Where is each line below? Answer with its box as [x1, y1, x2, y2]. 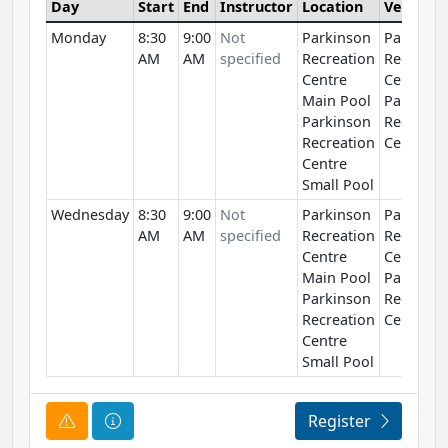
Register [308, 409, 371, 432]
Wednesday [51, 204, 129, 224]
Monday [51, 27, 106, 47]
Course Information [120, 408, 270, 431]
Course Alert [74, 408, 168, 431]
